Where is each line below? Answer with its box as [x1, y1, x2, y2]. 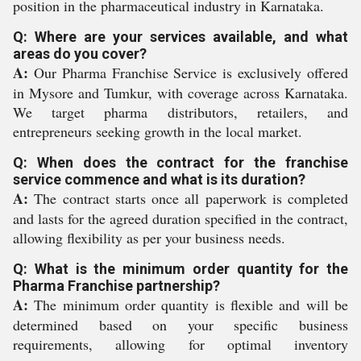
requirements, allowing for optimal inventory [13, 334, 348, 354]
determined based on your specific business [13, 315, 348, 334]
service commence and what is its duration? [13, 171, 305, 188]
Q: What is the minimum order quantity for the [13, 260, 348, 277]
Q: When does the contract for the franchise [13, 154, 348, 171]
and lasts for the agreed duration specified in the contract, [13, 209, 348, 228]
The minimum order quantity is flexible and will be [28, 295, 348, 314]
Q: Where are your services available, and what [13, 28, 348, 45]
